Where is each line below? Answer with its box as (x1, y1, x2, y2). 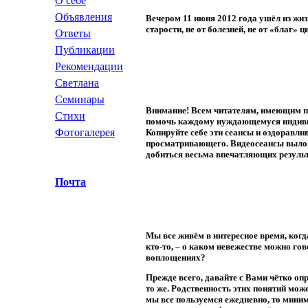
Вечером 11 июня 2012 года (146, 13, 259, 24)
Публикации (55, 44, 115, 56)
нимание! (152, 105, 189, 116)
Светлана (55, 77, 99, 89)
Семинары (55, 93, 104, 105)
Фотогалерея (55, 126, 115, 138)
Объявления (55, 11, 112, 23)
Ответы (55, 27, 91, 39)
